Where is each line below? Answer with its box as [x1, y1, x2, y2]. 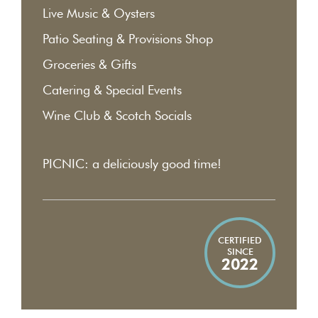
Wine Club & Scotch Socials [43, 108, 192, 123]
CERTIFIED [218, 234, 262, 246]
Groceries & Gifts [43, 57, 136, 72]
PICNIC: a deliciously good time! [43, 156, 221, 171]
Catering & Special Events [43, 82, 182, 97]
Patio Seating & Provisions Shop [43, 31, 213, 46]
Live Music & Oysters [43, 6, 155, 21]
